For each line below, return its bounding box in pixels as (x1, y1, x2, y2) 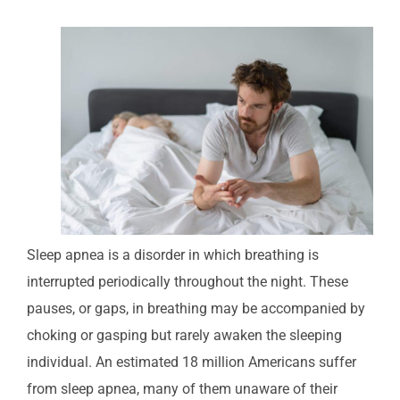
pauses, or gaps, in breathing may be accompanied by (27, 299, 365, 317)
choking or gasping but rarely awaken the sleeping (27, 326, 342, 344)
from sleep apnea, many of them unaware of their (27, 379, 337, 397)
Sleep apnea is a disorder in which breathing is (27, 246, 319, 263)
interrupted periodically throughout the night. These (27, 272, 348, 290)
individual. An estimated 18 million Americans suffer (27, 353, 356, 371)
